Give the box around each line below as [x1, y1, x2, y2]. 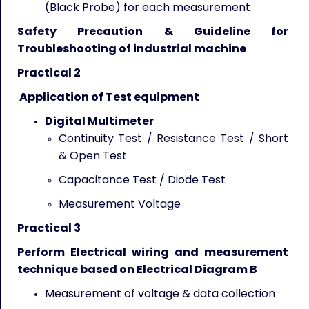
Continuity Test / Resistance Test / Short [59, 130, 288, 146]
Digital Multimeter [45, 113, 154, 129]
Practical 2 [17, 65, 81, 81]
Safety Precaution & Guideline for [17, 23, 288, 39]
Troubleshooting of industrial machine [17, 41, 246, 57]
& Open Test [59, 148, 127, 163]
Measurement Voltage [59, 196, 181, 212]
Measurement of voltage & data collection [45, 286, 275, 301]
